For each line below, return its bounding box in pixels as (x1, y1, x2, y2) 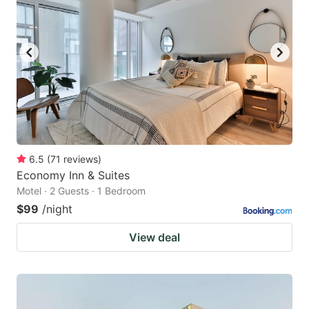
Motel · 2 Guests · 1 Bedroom (17, 184, 146, 197)
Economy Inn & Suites (17, 168, 130, 182)
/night (42, 201, 72, 216)
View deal (129, 230, 180, 244)
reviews (63, 152, 98, 165)
